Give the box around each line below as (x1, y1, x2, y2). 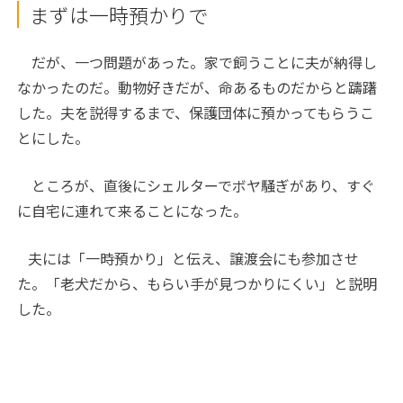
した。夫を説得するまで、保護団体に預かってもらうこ (17, 101, 375, 123)
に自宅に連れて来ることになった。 (17, 199, 248, 221)
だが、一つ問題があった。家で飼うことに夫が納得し (17, 50, 378, 73)
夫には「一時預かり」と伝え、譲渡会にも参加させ (17, 246, 360, 269)
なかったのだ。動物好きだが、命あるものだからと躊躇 (17, 76, 378, 98)
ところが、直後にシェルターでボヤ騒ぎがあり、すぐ (17, 174, 376, 196)
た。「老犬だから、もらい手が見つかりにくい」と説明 (17, 272, 378, 294)
